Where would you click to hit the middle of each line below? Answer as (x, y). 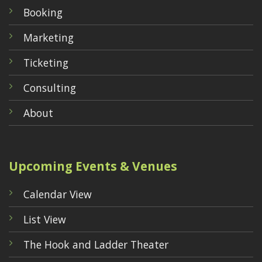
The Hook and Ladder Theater (96, 245)
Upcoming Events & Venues (93, 166)
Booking (43, 13)
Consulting (50, 88)
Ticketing (47, 63)
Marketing (49, 38)
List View (45, 220)
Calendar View (58, 194)
